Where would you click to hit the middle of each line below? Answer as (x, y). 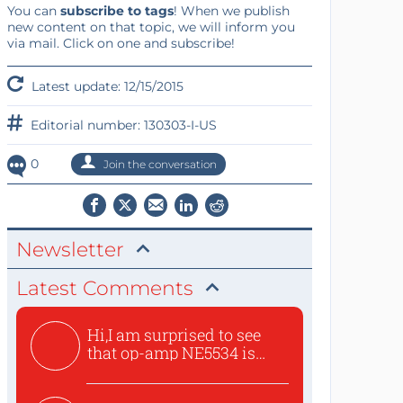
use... (105, 371)
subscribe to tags (116, 11)
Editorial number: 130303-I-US (121, 125)
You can (33, 11)
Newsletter (70, 250)
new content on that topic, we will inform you (151, 27)
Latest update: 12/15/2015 (105, 86)
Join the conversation (158, 164)
